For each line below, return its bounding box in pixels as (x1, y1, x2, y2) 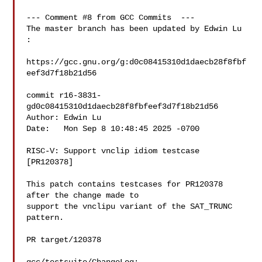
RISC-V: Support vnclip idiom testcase (26, 146, 200, 156)
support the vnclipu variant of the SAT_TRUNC (26, 202, 233, 211)
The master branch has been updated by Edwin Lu (26, 24, 242, 33)
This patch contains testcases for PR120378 (26, 180, 223, 189)
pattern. (26, 213, 64, 222)
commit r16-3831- (26, 91, 102, 100)
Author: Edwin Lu (26, 113, 106, 122)
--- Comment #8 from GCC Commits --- (26, 13, 195, 22)
